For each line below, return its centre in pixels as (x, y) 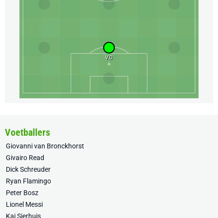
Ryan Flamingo (28, 181)
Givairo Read (25, 158)
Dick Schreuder (28, 170)
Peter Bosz (22, 193)
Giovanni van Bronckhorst (45, 146)
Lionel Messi (24, 205)
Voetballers (27, 133)
